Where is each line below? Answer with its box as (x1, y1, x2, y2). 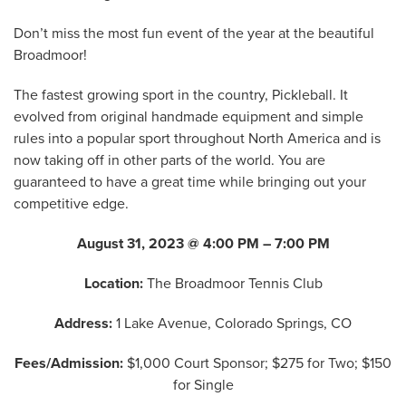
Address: (54, 314, 116, 333)
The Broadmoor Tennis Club (146, 275, 323, 293)
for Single (172, 376, 234, 394)
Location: (83, 275, 147, 293)
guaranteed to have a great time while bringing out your (14, 173, 366, 191)
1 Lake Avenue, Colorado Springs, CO (116, 314, 352, 333)
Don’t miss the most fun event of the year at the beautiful (14, 24, 374, 43)
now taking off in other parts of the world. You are (14, 151, 325, 169)
